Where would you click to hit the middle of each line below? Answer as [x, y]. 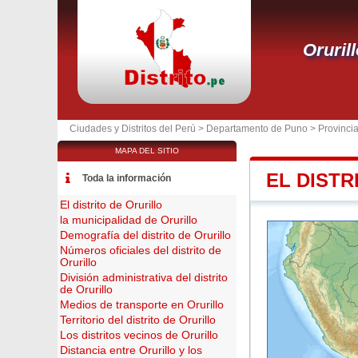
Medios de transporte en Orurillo [142, 305]
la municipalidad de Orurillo [129, 220]
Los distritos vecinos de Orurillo [139, 335]
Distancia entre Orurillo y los [131, 350]
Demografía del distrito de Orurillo [145, 235]
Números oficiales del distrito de [141, 251]
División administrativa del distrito [144, 278]
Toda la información [127, 178]
